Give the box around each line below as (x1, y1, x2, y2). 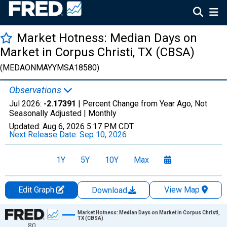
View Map (164, 185, 200, 195)
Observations (9, 85, 63, 95)
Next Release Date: (9, 130, 80, 139)
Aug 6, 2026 (43, 122, 85, 131)
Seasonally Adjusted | (9, 108, 88, 118)
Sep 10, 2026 (80, 130, 127, 139)
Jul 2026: (9, 99, 44, 108)
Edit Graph (18, 185, 56, 195)
